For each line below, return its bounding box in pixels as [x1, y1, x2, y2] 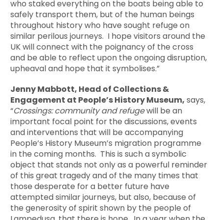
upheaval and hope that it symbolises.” [10, 63, 160, 75]
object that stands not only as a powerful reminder [10, 159, 208, 171]
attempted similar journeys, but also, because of [10, 192, 196, 203]
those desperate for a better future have [10, 181, 170, 192]
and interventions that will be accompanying [10, 127, 184, 138]
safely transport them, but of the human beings [10, 9, 195, 21]
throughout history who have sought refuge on [10, 20, 190, 31]
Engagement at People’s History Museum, [10, 94, 185, 106]
